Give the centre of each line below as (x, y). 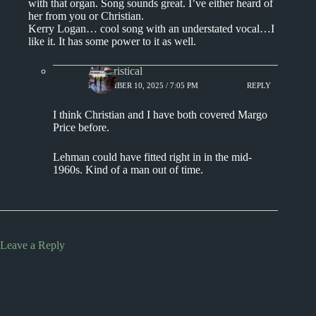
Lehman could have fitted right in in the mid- (152, 157)
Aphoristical (115, 71)
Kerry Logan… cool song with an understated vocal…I (151, 28)
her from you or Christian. (86, 16)
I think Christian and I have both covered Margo (160, 114)
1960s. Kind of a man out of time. (128, 169)
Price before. (81, 127)
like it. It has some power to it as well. (112, 41)
